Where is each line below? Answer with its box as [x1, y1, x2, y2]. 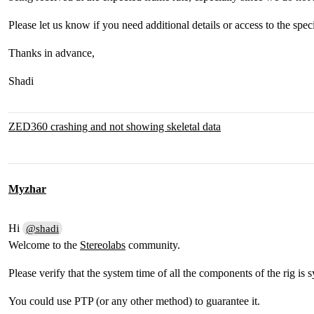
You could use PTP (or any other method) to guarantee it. [8, 295, 260, 307]
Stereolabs [80, 239, 125, 251]
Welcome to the [8, 239, 80, 251]
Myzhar [8, 183, 46, 195]
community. [125, 239, 180, 251]
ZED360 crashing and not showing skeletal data [8, 121, 221, 132]
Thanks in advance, [8, 47, 95, 59]
